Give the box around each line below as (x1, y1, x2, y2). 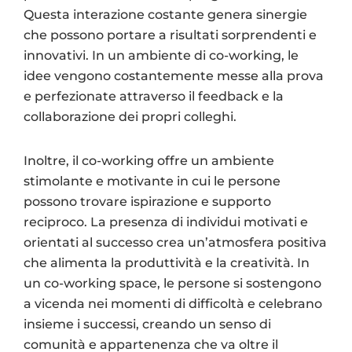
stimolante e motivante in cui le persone (24, 173, 280, 189)
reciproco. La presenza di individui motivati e (24, 214, 308, 229)
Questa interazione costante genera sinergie (24, 6, 307, 22)
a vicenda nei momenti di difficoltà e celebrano (24, 295, 322, 311)
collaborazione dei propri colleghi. (24, 108, 236, 124)
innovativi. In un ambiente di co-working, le (24, 47, 299, 63)
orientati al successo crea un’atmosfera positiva (24, 234, 327, 250)
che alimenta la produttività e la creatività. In (24, 255, 310, 270)
